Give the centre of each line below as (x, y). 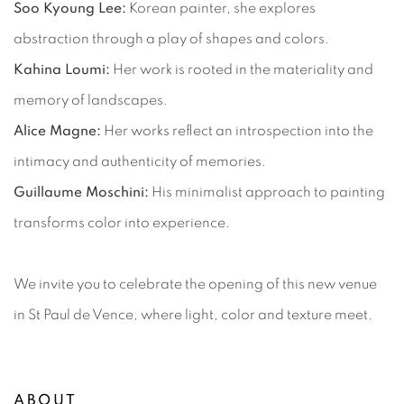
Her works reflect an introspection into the (237, 130)
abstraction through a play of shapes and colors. (171, 38)
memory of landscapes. (91, 100)
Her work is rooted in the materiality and (242, 69)
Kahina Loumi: (62, 69)
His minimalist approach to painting (267, 192)
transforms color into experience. (122, 222)
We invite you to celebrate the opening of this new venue (195, 284)
